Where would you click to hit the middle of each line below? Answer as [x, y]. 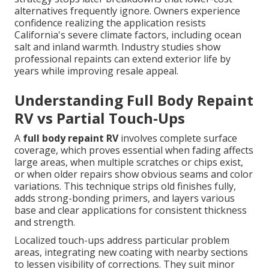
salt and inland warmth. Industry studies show [117, 47]
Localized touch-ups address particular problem [122, 240]
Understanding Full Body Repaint [134, 100]
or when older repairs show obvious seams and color [134, 174]
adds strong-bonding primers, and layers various [125, 198]
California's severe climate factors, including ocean [128, 35]
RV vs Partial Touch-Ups [100, 118]
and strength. [45, 222]
